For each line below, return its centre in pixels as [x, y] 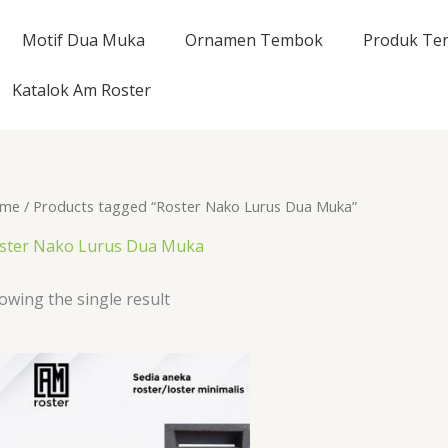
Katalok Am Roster [81, 90]
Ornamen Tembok [254, 40]
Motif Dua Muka [83, 40]
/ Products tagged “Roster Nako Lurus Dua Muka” [188, 206]
